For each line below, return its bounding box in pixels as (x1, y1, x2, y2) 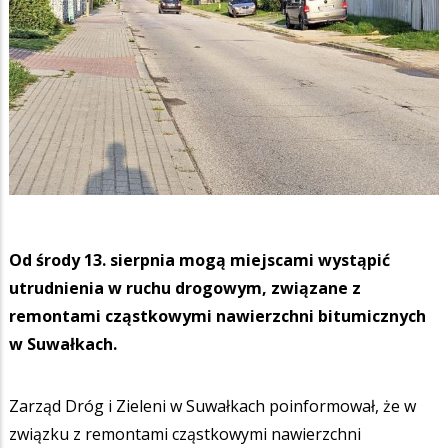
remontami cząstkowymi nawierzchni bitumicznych (9, 304, 426, 327)
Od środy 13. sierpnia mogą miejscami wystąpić (9, 248, 390, 271)
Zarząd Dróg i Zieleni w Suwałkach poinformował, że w (9, 394, 416, 417)
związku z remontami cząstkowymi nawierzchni (9, 422, 361, 445)
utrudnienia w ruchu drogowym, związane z (9, 276, 361, 299)
